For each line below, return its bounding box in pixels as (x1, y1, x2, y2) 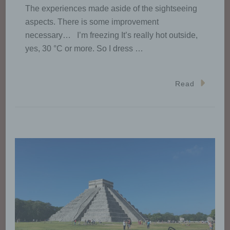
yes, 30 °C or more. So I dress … (25, 44, 143, 53)
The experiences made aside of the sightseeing (25, 4, 197, 13)
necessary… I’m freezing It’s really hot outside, (25, 30, 198, 40)
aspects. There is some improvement (25, 17, 159, 26)
